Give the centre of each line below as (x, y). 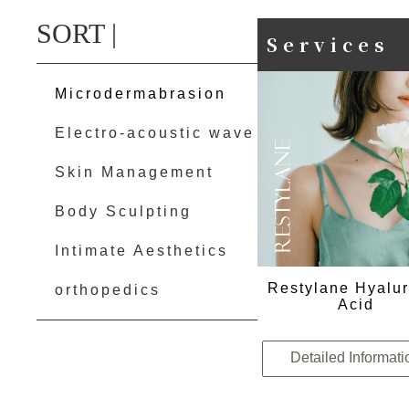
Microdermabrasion (141, 94)
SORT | (77, 33)
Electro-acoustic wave (155, 133)
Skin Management (134, 172)
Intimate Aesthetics (142, 251)
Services (329, 44)
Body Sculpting (123, 211)
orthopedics (108, 290)
